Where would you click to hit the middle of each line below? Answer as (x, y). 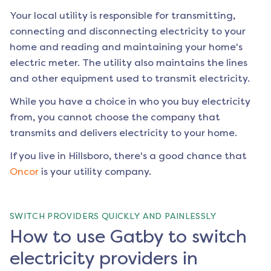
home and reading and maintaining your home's (126, 47)
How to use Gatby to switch (128, 237)
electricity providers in (104, 259)
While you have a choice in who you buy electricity (130, 102)
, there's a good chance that (178, 156)
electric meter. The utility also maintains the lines (129, 63)
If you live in (39, 156)
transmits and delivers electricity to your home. (123, 133)
